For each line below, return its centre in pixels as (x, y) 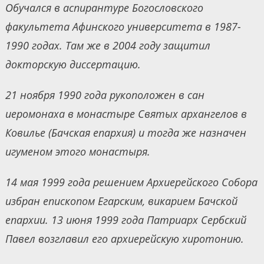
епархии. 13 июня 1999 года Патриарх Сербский (126, 220)
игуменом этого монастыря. (77, 152)
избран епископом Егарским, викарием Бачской (121, 201)
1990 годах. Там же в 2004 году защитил (108, 46)
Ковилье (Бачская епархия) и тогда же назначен (126, 133)
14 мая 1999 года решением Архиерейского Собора (131, 182)
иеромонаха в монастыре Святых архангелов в (126, 114)
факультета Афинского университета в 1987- (123, 27)
